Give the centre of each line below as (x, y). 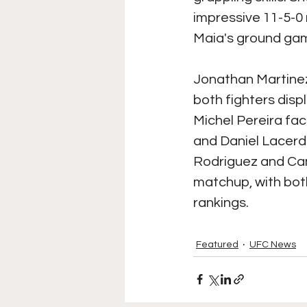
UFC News (273, 244)
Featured (217, 244)
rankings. (221, 202)
